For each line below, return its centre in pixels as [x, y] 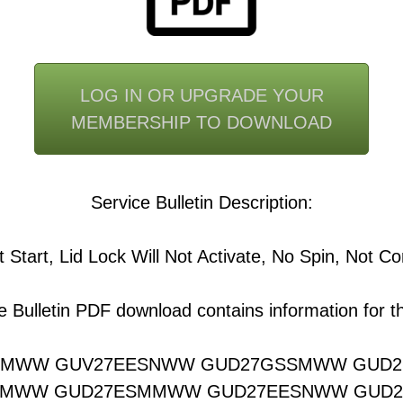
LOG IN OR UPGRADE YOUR [201, 95]
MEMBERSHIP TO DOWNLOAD [201, 122]
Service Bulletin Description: [201, 202]
